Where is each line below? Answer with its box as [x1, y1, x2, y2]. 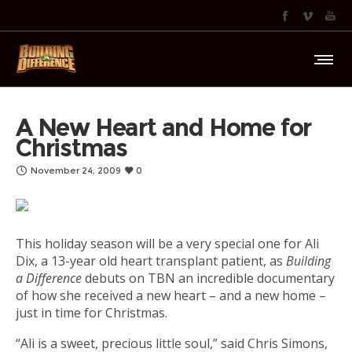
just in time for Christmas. [16, 304, 167, 321]
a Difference [16, 269, 82, 287]
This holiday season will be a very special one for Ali [16, 235, 319, 252]
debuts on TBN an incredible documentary [82, 269, 335, 287]
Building [286, 252, 331, 269]
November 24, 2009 [31, 165, 121, 176]
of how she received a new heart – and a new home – [16, 287, 326, 304]
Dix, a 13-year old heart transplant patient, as [16, 252, 286, 269]
